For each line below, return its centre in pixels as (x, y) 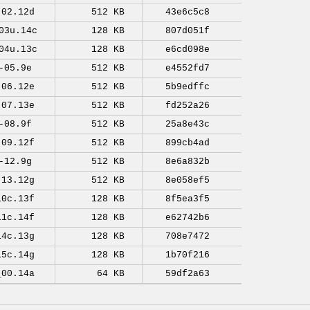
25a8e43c (187, 124)
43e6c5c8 (187, 12)
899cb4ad (187, 143)
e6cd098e (187, 49)
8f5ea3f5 (187, 199)
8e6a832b (187, 162)
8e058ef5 (187, 180)
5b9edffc (187, 87)
